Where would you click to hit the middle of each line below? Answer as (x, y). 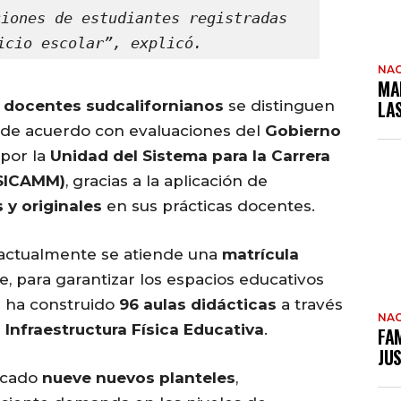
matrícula (260, 255)
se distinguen (279, 106)
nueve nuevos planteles (139, 378)
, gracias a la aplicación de (166, 181)
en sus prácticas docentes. (209, 206)
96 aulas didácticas (198, 305)
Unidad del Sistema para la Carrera (190, 156)
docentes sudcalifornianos (114, 106)
